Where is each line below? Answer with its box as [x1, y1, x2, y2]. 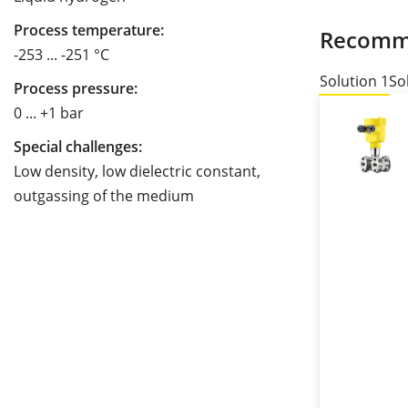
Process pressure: [14, 78, 138, 99]
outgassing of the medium [14, 186, 194, 207]
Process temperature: [14, 20, 164, 41]
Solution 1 [320, 70, 389, 91]
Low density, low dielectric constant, [14, 161, 260, 182]
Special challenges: [14, 137, 142, 158]
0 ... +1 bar [14, 103, 84, 124]
